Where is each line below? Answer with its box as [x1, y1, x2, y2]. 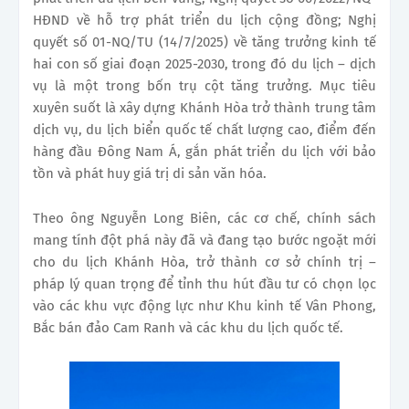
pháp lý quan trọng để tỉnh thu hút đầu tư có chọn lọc [33, 275, 376, 292]
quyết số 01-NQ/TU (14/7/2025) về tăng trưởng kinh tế [33, 33, 376, 50]
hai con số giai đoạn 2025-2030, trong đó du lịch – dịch [33, 55, 376, 72]
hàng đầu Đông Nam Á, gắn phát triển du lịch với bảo [33, 142, 376, 160]
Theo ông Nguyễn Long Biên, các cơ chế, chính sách [33, 209, 376, 226]
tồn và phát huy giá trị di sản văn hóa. [33, 164, 267, 182]
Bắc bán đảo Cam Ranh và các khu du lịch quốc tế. [33, 319, 343, 336]
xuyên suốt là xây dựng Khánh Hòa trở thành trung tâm [33, 99, 376, 116]
